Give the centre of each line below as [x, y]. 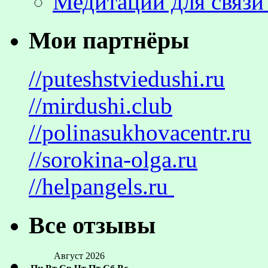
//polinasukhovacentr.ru [140, 133]
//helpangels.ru [101, 187]
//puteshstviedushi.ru [127, 79]
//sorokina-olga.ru [113, 160]
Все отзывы [92, 225]
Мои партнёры [109, 40]
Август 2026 [79, 255]
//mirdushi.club [100, 106]
